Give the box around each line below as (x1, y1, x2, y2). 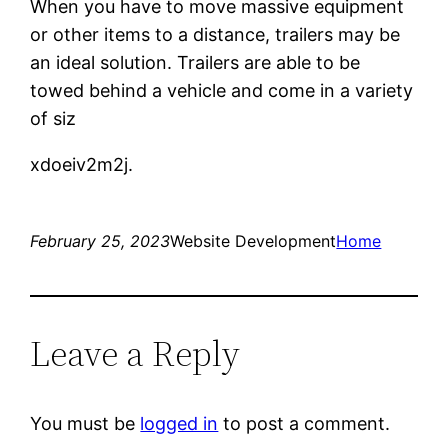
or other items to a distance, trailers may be (30, 23, 401, 45)
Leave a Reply (30, 328, 241, 378)
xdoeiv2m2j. (30, 153, 134, 175)
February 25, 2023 (30, 230, 171, 251)
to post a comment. (218, 412, 391, 434)
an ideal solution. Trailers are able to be (30, 51, 361, 73)
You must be (30, 412, 141, 434)
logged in (140, 412, 219, 434)
